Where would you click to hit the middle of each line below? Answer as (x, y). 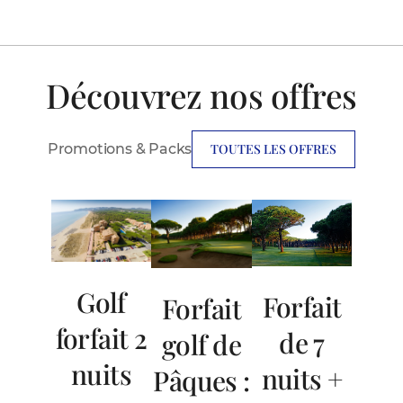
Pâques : (201, 380)
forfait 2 (101, 338)
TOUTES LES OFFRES (274, 148)
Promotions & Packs (120, 148)
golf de (201, 344)
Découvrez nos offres (201, 94)
